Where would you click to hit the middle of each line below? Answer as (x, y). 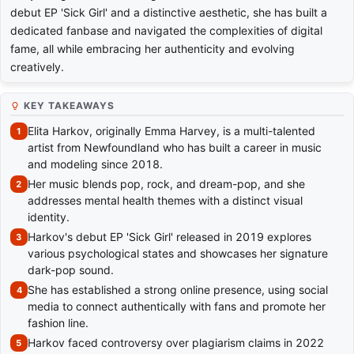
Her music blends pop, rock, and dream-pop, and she (166, 184)
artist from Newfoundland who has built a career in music (175, 148)
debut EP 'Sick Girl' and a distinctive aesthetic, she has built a (169, 13)
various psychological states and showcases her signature (178, 254)
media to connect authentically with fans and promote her (177, 307)
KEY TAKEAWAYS (69, 106)
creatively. (37, 67)
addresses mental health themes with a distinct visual (165, 201)
